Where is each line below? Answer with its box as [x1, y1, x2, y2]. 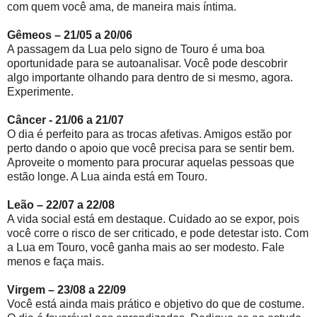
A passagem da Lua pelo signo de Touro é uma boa [7, 42, 265, 55]
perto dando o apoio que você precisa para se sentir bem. [7, 142, 294, 154]
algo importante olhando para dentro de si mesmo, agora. [7, 71, 293, 83]
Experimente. [7, 85, 74, 98]
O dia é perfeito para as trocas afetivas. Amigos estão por [7, 127, 292, 140]
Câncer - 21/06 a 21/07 [7, 113, 124, 126]
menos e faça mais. [7, 255, 104, 267]
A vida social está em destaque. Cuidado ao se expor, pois [7, 212, 299, 225]
